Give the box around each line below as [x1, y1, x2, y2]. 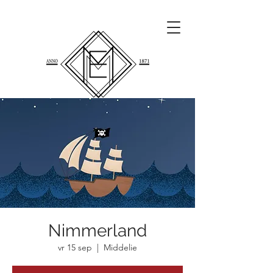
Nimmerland [48, 221, 147, 241]
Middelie [104, 242, 137, 253]
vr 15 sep [58, 242, 92, 253]
